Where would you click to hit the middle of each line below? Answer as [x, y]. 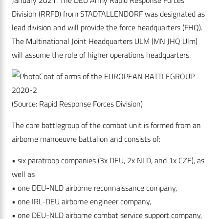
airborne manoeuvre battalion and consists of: [86, 139]
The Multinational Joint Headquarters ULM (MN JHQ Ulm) [105, 41]
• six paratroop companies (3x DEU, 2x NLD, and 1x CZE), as [108, 161]
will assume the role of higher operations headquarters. [102, 55]
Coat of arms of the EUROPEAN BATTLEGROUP [117, 77]
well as [23, 174]
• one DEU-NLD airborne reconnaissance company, [94, 188]
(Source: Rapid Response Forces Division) [77, 104]
